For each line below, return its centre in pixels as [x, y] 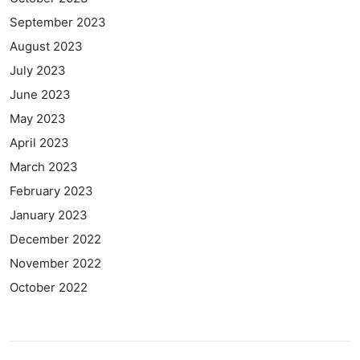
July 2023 [38, 71]
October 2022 [49, 288]
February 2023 [51, 191]
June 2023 [40, 95]
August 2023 [46, 47]
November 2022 [55, 264]
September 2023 [58, 22]
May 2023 [38, 119]
